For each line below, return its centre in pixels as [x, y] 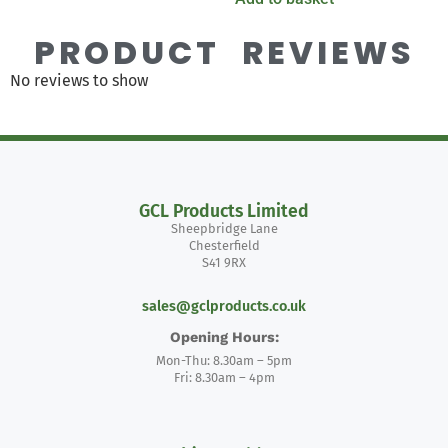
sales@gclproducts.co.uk [224, 306]
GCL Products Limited [224, 211]
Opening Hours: [224, 336]
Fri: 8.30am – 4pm [224, 377]
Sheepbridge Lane [224, 228]
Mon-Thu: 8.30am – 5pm [224, 360]
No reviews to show [79, 80]
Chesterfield [224, 245]
